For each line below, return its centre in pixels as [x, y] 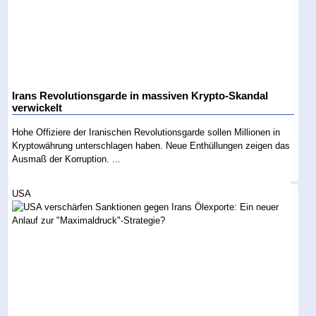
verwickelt [37, 108]
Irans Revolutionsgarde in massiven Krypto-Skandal [140, 96]
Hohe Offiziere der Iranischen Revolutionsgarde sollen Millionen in [146, 132]
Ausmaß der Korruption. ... [67, 159]
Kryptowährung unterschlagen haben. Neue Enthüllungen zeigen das [151, 145]
